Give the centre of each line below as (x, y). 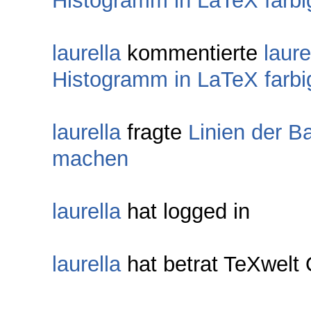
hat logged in (185, 212)
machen (90, 159)
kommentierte (192, 53)
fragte (154, 133)
